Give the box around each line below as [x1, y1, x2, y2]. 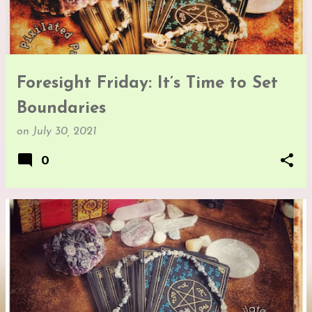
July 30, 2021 [33, 125, 97, 137]
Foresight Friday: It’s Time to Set [17, 75, 278, 92]
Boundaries [17, 100, 106, 117]
